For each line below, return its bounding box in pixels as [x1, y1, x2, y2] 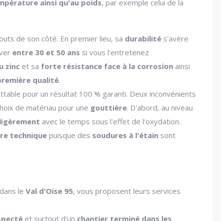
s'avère [161, 34, 189, 44]
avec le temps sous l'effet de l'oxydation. [40, 116, 181, 127]
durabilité [125, 34, 162, 44]
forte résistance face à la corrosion [41, 61, 174, 72]
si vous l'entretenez [80, 47, 149, 58]
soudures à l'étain [92, 130, 159, 141]
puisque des [47, 130, 93, 141]
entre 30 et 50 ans [12, 47, 80, 58]
